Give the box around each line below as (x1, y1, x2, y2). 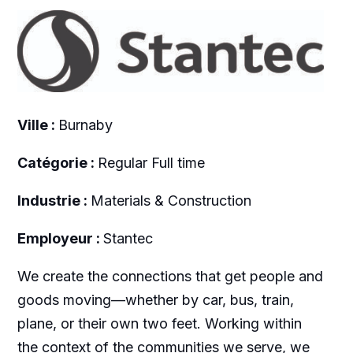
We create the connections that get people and (17, 267, 323, 284)
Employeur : (17, 229, 103, 247)
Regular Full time (97, 154, 205, 171)
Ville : (17, 116, 58, 133)
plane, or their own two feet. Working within (17, 314, 302, 332)
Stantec (102, 229, 153, 247)
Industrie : (17, 191, 91, 209)
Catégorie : (17, 154, 98, 171)
